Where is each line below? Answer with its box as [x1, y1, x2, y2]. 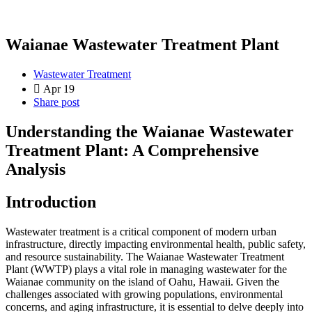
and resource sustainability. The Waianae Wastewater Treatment [6, 250, 284, 263]
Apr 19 [43, 82, 75, 95]
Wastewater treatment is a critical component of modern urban [6, 225, 276, 237]
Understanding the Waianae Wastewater [6, 122, 294, 141]
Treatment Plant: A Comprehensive [6, 141, 259, 159]
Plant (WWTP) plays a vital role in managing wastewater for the [6, 263, 287, 275]
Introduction [6, 192, 96, 211]
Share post [33, 95, 79, 108]
